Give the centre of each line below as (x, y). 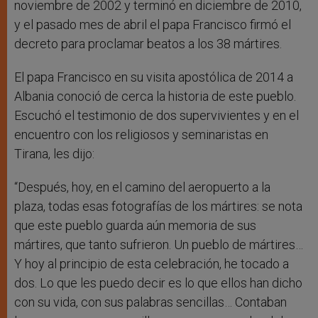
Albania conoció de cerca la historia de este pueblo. (155, 97)
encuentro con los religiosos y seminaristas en (141, 135)
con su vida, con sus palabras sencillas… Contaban (150, 302)
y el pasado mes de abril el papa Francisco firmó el (153, 25)
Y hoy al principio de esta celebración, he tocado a (152, 264)
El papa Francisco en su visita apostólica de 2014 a (154, 77)
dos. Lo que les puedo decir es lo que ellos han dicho (158, 283)
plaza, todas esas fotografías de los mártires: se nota (158, 207)
